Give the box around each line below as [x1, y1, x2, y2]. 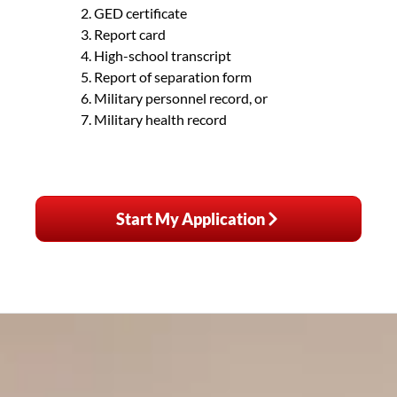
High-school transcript [94, 47, 231, 64]
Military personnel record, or [94, 90, 268, 106]
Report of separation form [94, 68, 252, 85]
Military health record [94, 111, 227, 128]
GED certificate [94, 4, 187, 21]
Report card [94, 26, 166, 43]
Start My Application [116, 209, 265, 229]
